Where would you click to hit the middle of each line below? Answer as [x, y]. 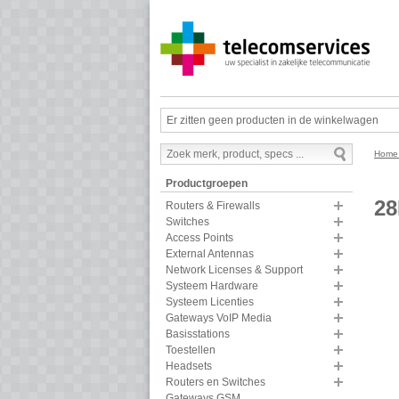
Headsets [189, 366]
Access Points [199, 238]
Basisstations [198, 334]
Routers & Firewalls [213, 206]
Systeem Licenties [210, 302]
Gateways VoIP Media [219, 318]
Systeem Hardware [212, 286]
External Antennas [210, 254]
